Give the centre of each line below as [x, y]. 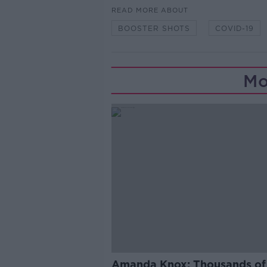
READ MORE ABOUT [150, 10]
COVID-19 [234, 29]
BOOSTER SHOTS [154, 29]
